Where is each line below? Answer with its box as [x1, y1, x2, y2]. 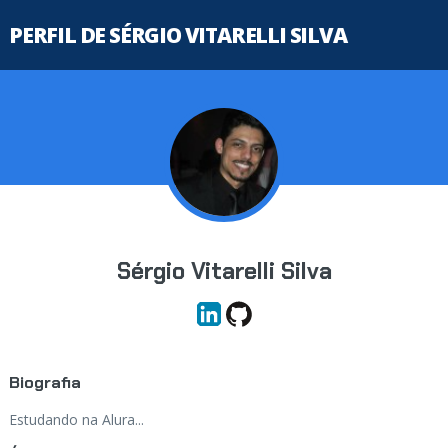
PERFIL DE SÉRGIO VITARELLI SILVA [8, 21, 347, 49]
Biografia [8, 372, 81, 393]
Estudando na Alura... [8, 410, 144, 429]
